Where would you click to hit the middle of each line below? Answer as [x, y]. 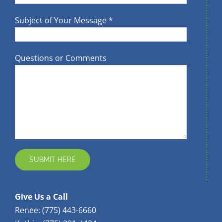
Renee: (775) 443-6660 [55, 210]
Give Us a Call [41, 197]
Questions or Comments [61, 58]
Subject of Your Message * [64, 21]
